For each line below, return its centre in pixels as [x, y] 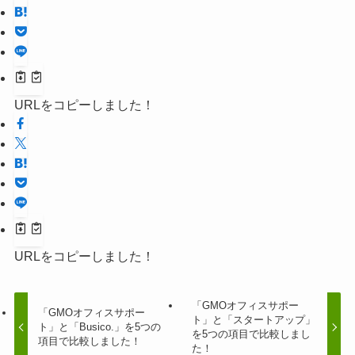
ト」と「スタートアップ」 [253, 319]
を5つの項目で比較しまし [251, 334]
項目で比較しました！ [90, 341]
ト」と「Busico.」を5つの [100, 326]
